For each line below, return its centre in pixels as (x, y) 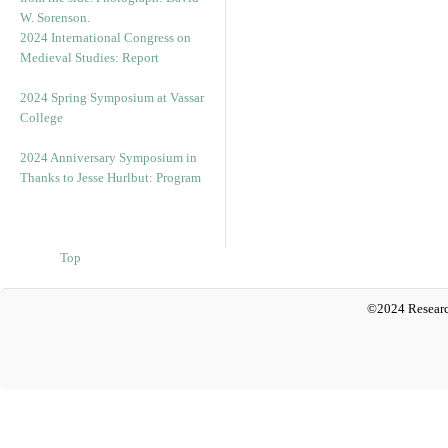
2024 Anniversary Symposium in (108, 157)
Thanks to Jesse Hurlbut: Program (110, 177)
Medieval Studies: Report (89, 57)
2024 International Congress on (105, 37)
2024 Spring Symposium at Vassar (112, 97)
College (41, 117)
